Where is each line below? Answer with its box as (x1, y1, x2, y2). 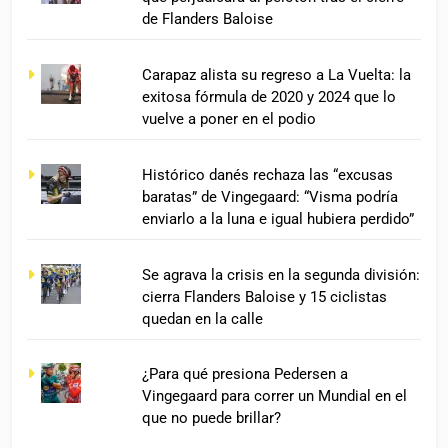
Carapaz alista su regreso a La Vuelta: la (142, 65, 412, 84)
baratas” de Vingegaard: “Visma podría (142, 187, 399, 206)
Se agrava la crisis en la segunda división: (142, 265, 421, 284)
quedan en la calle (142, 309, 264, 328)
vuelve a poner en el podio (142, 109, 317, 128)
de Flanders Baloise (142, 9, 274, 28)
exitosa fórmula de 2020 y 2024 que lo (142, 87, 397, 106)
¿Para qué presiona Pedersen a (142, 365, 349, 384)
